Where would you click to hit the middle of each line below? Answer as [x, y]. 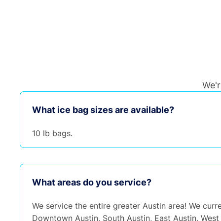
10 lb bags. [52, 133]
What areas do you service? [92, 182]
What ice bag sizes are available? [103, 110]
